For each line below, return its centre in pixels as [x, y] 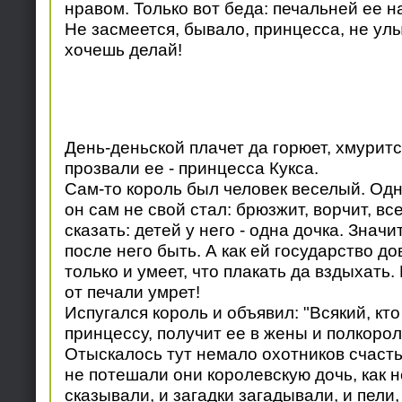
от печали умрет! [132, 292]
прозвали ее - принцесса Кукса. [191, 168]
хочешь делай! [123, 49]
